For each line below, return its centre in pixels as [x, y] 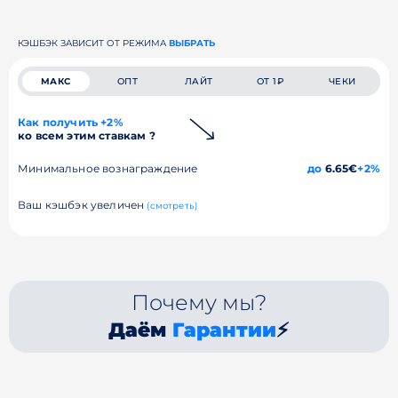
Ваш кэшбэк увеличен [83, 205]
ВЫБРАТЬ [192, 43]
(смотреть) [172, 206]
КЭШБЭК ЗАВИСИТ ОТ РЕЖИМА [93, 43]
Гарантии [225, 330]
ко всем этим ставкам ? [87, 135]
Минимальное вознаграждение [108, 168]
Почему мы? [199, 302]
